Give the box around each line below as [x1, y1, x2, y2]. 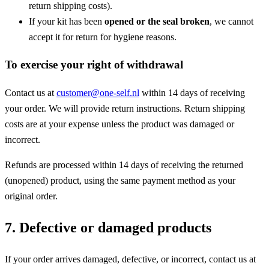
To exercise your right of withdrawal [5, 58, 183, 71]
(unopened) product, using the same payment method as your [5, 175, 235, 186]
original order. [5, 190, 58, 201]
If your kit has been [29, 16, 104, 26]
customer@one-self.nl [56, 87, 139, 98]
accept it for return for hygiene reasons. [29, 31, 177, 42]
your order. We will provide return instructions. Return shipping [5, 103, 245, 113]
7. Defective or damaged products [5, 219, 211, 235]
